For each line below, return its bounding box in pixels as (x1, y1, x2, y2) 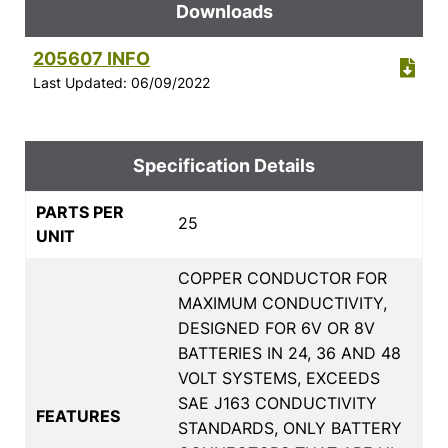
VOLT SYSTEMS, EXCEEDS (178, 367, 380, 388)
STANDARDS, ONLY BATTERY (178, 417, 402, 438)
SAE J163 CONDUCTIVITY (178, 392, 377, 413)
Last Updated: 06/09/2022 (33, 73, 210, 91)
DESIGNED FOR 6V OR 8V (178, 317, 375, 338)
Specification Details (133, 154, 315, 176)
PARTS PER (36, 201, 124, 222)
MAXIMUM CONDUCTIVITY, (178, 292, 387, 313)
